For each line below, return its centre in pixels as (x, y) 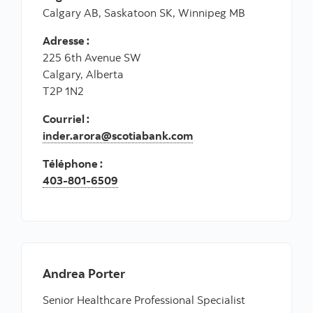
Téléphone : (73, 164)
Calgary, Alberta (83, 74)
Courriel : (66, 119)
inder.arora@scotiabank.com (118, 136)
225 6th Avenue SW (92, 58)
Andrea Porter (84, 274)
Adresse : (66, 41)
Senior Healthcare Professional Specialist (144, 300)
